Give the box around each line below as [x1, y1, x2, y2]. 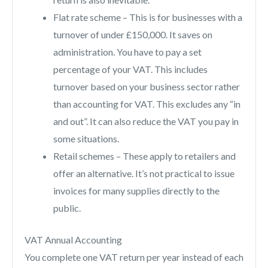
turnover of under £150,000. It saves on [53, 29, 212, 41]
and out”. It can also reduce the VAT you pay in [53, 115, 239, 127]
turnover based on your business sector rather [53, 81, 240, 93]
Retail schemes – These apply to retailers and [53, 150, 236, 162]
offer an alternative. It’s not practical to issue [53, 167, 234, 179]
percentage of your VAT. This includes [53, 63, 208, 75]
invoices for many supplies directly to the [53, 185, 220, 197]
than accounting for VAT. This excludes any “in [53, 98, 240, 110]
